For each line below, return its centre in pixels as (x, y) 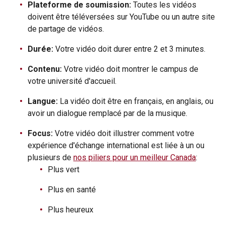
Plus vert (64, 169)
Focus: (41, 133)
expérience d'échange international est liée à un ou (116, 145)
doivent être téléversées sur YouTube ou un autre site (121, 17)
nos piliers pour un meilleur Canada (135, 157)
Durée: (40, 49)
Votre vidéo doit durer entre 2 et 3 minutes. (129, 49)
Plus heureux (71, 209)
